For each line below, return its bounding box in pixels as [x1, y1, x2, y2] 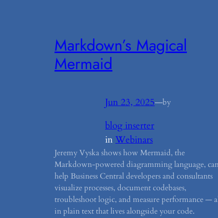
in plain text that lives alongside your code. [54, 205, 195, 217]
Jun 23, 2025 [105, 95, 155, 109]
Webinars [115, 133, 153, 146]
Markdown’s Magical [54, 34, 187, 56]
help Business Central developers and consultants [54, 170, 213, 182]
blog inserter [105, 119, 154, 132]
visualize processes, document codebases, [54, 182, 186, 193]
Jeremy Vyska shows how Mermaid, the [54, 147, 185, 158]
